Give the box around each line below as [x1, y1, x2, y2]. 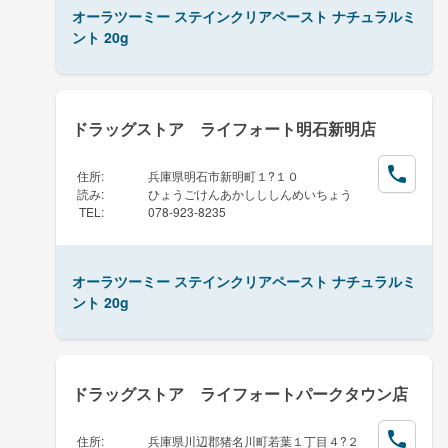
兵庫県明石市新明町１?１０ [148, 166, 299, 184]
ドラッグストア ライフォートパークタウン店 [72, 381, 408, 405]
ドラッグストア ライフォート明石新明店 [72, 116, 376, 140]
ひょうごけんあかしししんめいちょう [148, 184, 352, 202]
